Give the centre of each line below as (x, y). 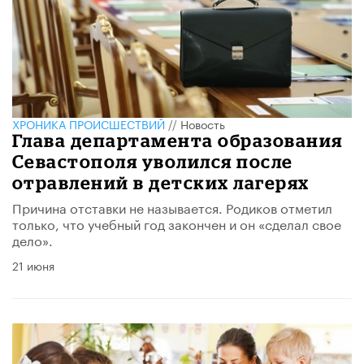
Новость (203, 123)
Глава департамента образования (178, 140)
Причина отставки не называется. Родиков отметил (172, 207)
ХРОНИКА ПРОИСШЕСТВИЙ (89, 123)
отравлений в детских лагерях (161, 182)
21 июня (33, 265)
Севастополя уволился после (153, 161)
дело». (32, 239)
